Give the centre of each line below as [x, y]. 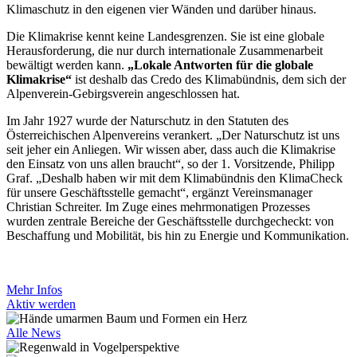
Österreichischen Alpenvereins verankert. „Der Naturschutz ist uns [173, 135]
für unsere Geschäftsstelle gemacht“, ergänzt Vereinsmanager [159, 193]
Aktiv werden [41, 304]
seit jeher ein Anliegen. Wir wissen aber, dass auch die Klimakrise [171, 150]
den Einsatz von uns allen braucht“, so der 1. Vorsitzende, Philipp [171, 164]
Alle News [33, 333]
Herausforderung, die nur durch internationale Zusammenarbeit [165, 51]
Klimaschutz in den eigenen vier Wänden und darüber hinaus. [161, 10]
